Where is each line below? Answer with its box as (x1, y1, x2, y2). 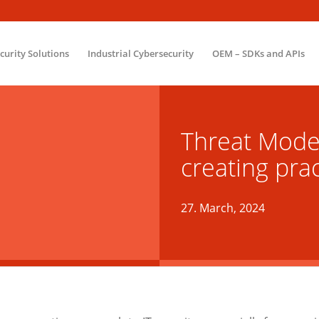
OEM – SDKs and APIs (211, 47, 305, 60)
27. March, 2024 (181, 200, 265, 216)
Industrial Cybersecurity (87, 47, 194, 60)
